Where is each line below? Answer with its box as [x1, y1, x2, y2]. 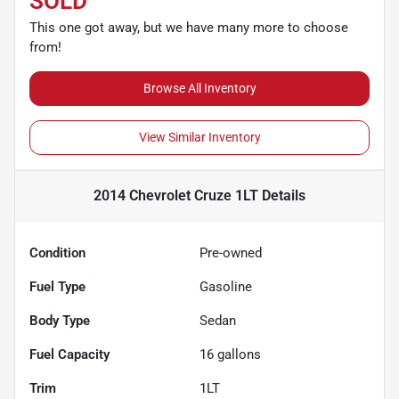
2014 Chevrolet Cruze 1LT [94, 187, 258, 204]
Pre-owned [199, 245, 262, 261]
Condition [29, 245, 85, 261]
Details [258, 187, 305, 204]
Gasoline [199, 279, 252, 295]
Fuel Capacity [29, 346, 110, 362]
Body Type [29, 313, 90, 329]
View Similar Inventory [138, 130, 261, 144]
